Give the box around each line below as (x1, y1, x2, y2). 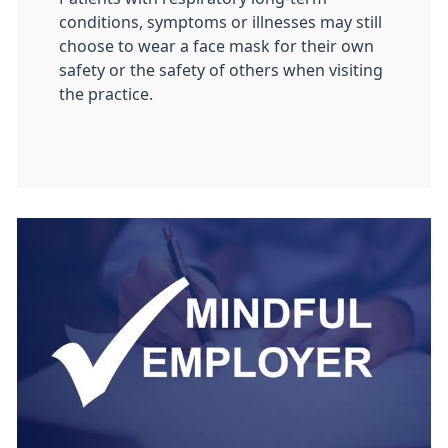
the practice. (59, 85, 153, 102)
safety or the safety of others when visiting (59, 61, 383, 78)
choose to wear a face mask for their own (59, 37, 374, 54)
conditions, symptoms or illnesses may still (59, 13, 382, 30)
